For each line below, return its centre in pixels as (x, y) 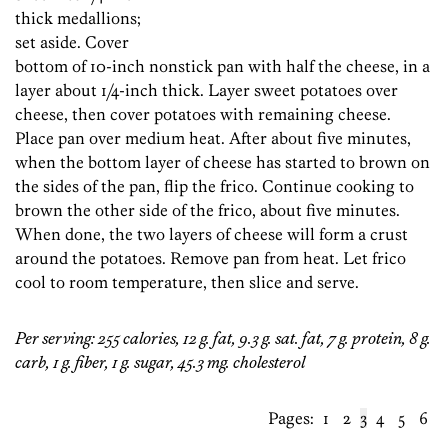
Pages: (293, 418)
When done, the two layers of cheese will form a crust (211, 234)
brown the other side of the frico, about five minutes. (207, 210)
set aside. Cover (72, 42)
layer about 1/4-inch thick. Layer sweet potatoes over (206, 90)
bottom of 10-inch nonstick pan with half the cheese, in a (222, 66)
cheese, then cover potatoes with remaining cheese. (203, 114)
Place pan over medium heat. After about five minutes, (213, 138)
